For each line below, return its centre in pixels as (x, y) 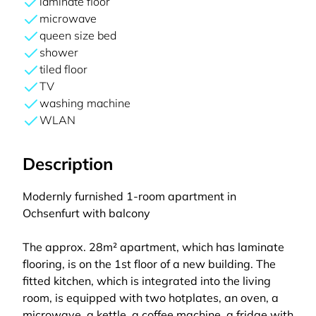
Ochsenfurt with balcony (86, 213)
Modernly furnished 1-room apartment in (129, 196)
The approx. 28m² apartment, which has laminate (153, 247)
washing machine (85, 103)
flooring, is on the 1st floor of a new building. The (149, 264)
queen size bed (78, 35)
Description (68, 164)
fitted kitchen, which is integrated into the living (147, 281)
